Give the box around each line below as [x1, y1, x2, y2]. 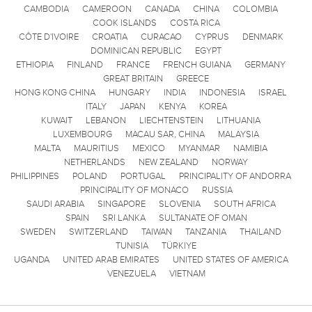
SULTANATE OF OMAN [158, 212, 247, 224]
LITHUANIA [217, 114, 260, 126]
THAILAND [240, 226, 281, 237]
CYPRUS [194, 31, 229, 42]
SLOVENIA [158, 198, 201, 210]
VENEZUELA [107, 267, 156, 279]
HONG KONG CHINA [15, 86, 95, 98]
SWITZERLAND [69, 226, 128, 237]
